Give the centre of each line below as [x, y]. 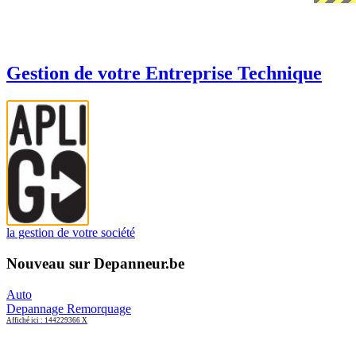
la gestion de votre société [71, 233]
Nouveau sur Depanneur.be [95, 263]
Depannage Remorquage [69, 308]
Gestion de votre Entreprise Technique [164, 73]
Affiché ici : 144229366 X [47, 320]
